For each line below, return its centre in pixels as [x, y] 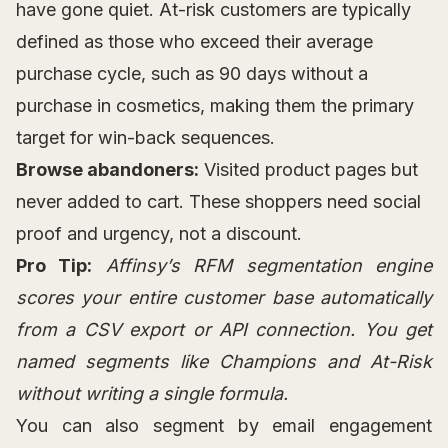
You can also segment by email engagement [224, 426]
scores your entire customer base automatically [224, 298]
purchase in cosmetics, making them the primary [215, 106]
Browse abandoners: [107, 170]
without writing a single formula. [152, 394]
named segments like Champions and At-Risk [224, 362]
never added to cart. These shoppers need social [218, 202]
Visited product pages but [308, 170]
